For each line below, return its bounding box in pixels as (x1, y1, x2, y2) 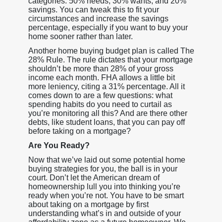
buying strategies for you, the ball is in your (28, 164, 177, 173)
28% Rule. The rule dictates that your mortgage (28, 55, 193, 64)
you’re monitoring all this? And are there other (28, 109, 187, 117)
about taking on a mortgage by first (28, 200, 149, 209)
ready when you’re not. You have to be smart (28, 191, 184, 200)
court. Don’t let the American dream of (28, 173, 160, 182)
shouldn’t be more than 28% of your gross (28, 64, 173, 73)
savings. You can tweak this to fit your (28, 5, 159, 14)
